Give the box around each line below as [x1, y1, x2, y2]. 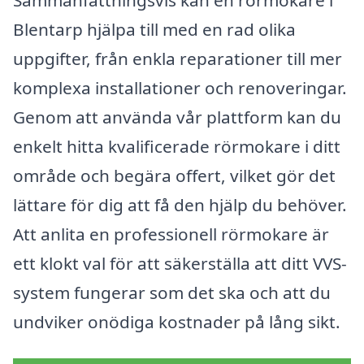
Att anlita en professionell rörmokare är [13, 222, 329, 245]
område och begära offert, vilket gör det [13, 163, 336, 187]
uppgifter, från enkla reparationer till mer [13, 46, 342, 70]
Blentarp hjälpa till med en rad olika [13, 17, 296, 41]
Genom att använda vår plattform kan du [13, 105, 341, 128]
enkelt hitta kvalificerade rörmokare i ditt [13, 134, 340, 158]
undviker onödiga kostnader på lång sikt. [13, 310, 340, 333]
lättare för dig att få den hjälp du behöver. [13, 193, 347, 216]
